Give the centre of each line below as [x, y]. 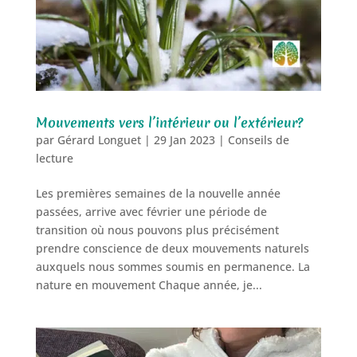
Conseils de [258, 140]
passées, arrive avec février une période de [151, 212]
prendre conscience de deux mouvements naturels [172, 249]
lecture [54, 159]
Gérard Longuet [99, 140]
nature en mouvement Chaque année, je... [149, 285]
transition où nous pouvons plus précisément [157, 230]
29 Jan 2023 [184, 140]
